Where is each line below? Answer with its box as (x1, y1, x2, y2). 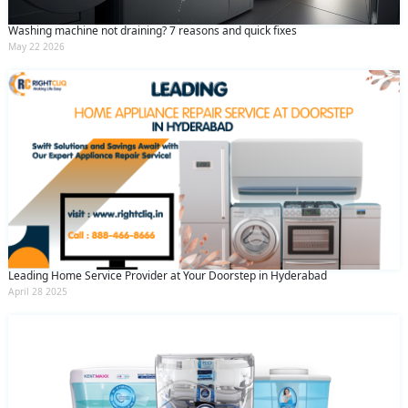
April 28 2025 (8, 284, 67, 298)
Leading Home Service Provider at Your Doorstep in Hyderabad (8, 267, 327, 283)
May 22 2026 (8, 40, 65, 54)
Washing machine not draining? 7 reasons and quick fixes (8, 23, 297, 39)
